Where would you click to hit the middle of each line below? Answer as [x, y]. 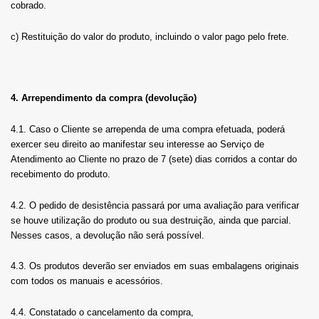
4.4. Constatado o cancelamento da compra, [102, 312]
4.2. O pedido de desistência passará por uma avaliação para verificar [155, 205]
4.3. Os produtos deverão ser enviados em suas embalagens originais [155, 266]
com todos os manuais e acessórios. [87, 281]
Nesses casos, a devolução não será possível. [108, 235]
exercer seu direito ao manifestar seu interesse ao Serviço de [137, 144]
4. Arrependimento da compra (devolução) [104, 98]
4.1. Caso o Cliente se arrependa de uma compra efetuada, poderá [148, 129]
